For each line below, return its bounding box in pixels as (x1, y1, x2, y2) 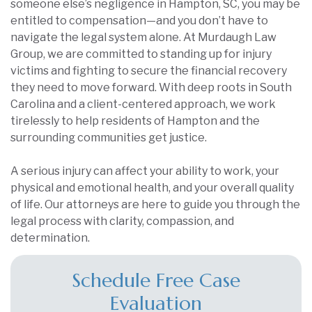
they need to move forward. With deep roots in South (10, 81, 292, 94)
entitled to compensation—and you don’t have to (10, 14, 268, 27)
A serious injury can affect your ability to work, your (10, 164, 279, 178)
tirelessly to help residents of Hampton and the (10, 114, 260, 127)
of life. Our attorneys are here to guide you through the (10, 198, 300, 211)
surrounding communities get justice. (10, 131, 207, 144)
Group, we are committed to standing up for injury (10, 47, 272, 61)
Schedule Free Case (72, 268, 240, 292)
